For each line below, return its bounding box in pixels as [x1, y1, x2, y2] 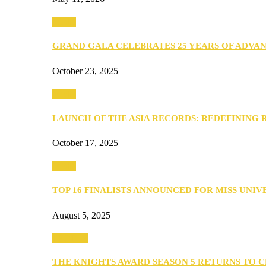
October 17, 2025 [52, 138, 118, 148]
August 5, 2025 [52, 210, 110, 220]
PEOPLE [52, 233, 88, 243]
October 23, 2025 [52, 65, 118, 76]
